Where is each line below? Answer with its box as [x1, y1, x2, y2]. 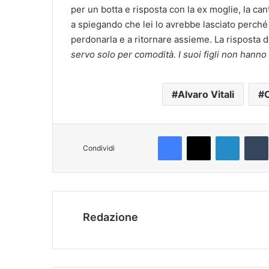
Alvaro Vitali [178, 88, 234, 100]
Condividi [83, 143, 115, 153]
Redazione [83, 210, 138, 223]
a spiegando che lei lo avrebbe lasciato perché [71, 18, 268, 30]
